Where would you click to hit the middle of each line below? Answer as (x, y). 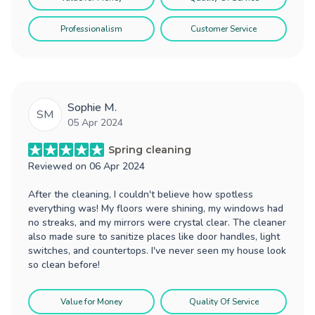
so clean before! (64, 264)
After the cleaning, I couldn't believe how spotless (141, 194)
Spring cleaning (150, 149)
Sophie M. (92, 107)
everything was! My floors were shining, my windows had (156, 208)
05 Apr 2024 (95, 122)
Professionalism (91, 28)
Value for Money (91, 301)
